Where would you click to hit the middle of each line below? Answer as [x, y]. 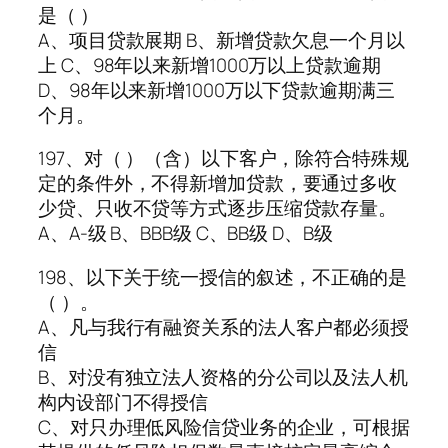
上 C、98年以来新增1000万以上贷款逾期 [209, 64]
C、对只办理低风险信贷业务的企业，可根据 [224, 426]
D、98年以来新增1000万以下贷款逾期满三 [216, 89]
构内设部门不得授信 [123, 401]
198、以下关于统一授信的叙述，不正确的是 [222, 276]
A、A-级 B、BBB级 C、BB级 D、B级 [185, 233]
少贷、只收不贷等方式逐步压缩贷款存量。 [218, 208]
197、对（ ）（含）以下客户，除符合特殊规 [223, 158]
